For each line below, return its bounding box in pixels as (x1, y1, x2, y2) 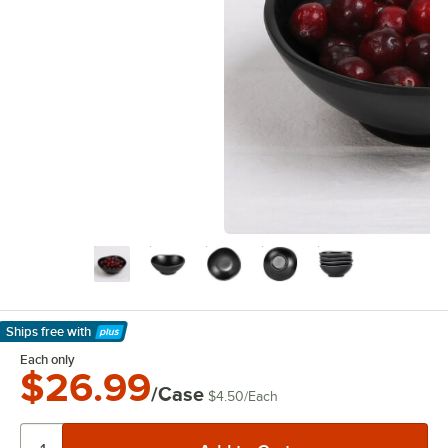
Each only (20, 353, 75, 367)
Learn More (5, 333, 95, 353)
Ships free (6, 324, 64, 339)
